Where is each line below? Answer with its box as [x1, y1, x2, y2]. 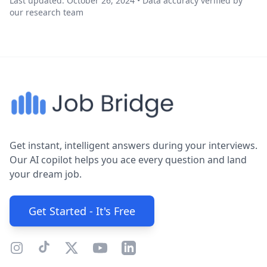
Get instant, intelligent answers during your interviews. [10, 139, 257, 152]
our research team [10, 7, 83, 18]
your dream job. [10, 167, 82, 181]
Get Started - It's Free [29, 204, 135, 218]
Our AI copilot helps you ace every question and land [10, 153, 247, 166]
